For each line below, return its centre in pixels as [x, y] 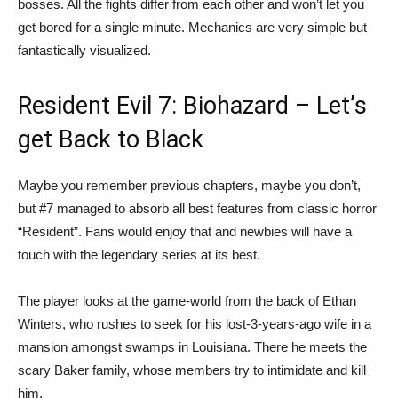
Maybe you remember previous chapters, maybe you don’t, [189, 186]
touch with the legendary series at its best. [139, 255]
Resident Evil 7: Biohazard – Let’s [192, 106]
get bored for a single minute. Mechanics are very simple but [192, 28]
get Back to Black [111, 140]
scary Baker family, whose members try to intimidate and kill [192, 370]
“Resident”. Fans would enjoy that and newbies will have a [185, 232]
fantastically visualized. [84, 51]
